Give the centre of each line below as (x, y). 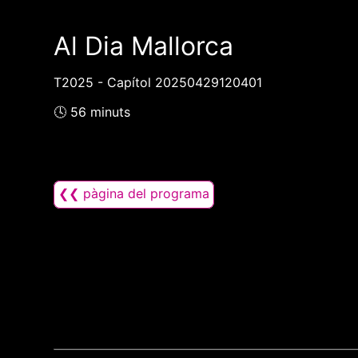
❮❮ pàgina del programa (134, 194)
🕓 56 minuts (92, 112)
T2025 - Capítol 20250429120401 (158, 83)
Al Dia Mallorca (144, 46)
